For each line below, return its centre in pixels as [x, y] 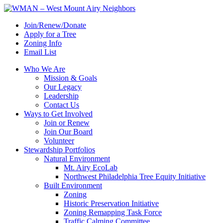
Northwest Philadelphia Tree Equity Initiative [135, 176]
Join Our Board [68, 132]
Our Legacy [63, 87]
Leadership [61, 96]
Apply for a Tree [50, 34]
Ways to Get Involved [58, 114]
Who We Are [45, 69]
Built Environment [73, 185]
